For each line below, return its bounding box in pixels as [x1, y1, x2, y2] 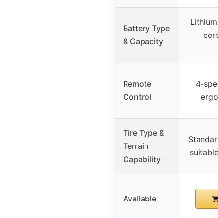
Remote [123, 78, 151, 89]
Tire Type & [123, 127, 164, 138]
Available [123, 193, 156, 203]
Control [123, 91, 151, 102]
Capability [123, 154, 161, 164]
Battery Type [123, 23, 170, 33]
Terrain [123, 141, 149, 151]
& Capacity [123, 36, 163, 46]
